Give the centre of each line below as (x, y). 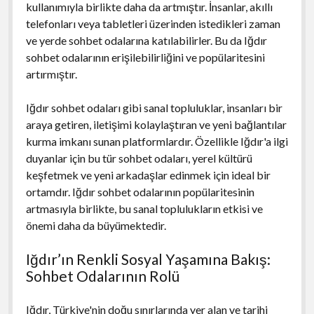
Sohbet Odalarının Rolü (102, 275)
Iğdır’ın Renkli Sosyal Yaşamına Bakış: (148, 259)
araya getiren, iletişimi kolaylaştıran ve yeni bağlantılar (156, 124)
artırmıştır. (51, 74)
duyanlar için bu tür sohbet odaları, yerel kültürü (139, 158)
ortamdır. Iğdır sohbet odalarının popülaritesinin (140, 191)
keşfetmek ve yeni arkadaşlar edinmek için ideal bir (148, 175)
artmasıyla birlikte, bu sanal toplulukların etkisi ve (144, 208)
